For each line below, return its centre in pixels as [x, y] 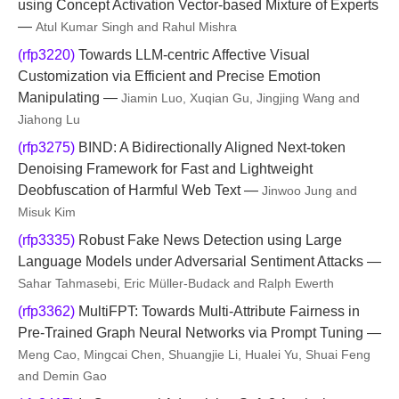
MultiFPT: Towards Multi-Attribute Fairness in [217, 311]
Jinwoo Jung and [309, 191]
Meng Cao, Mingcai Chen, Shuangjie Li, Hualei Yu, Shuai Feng [194, 354]
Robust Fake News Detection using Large [208, 240]
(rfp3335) [46, 240]
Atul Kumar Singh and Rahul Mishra [136, 27]
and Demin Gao [62, 376]
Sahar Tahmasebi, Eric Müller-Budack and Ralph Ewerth [176, 283]
